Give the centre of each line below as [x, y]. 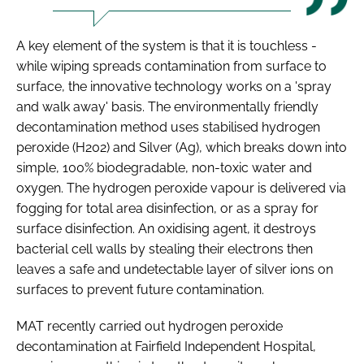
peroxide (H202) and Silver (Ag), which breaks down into [182, 147]
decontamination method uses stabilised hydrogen [168, 127]
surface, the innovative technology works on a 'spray [174, 86]
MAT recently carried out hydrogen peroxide [149, 326]
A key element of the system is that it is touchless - [167, 45]
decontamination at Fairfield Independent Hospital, [166, 346]
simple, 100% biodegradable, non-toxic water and [164, 167]
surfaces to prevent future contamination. [140, 289]
